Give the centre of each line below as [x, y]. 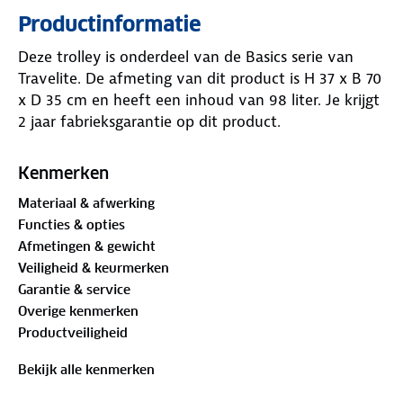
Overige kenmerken [78, 311]
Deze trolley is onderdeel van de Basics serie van [186, 56]
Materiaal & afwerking [86, 203]
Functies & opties [72, 224]
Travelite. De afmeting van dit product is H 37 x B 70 [200, 78]
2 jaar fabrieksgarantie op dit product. [149, 121]
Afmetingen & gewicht [87, 246]
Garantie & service [74, 289]
